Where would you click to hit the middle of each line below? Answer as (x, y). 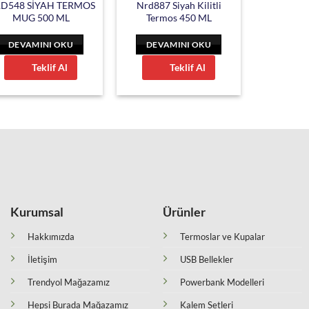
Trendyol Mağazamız (68, 282)
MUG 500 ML (41, 17)
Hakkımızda (51, 237)
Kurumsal (37, 212)
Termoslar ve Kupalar (223, 237)
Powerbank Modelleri (222, 282)
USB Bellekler (207, 260)
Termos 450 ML (179, 17)
